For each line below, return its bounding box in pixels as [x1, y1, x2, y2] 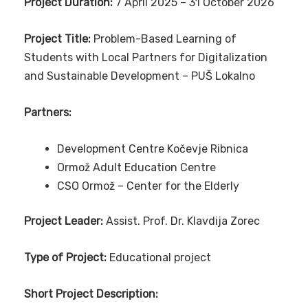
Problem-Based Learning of [91, 32, 236, 46]
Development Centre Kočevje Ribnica [57, 142, 248, 156]
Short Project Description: [24, 287, 158, 301]
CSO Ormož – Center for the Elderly [57, 179, 239, 193]
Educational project [107, 251, 211, 265]
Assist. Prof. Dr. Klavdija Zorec [103, 214, 260, 228]
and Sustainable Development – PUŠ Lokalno [24, 69, 255, 83]
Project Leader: [24, 214, 103, 228]
